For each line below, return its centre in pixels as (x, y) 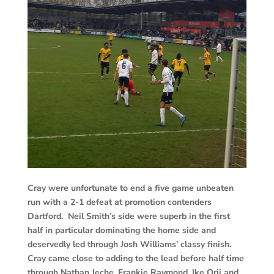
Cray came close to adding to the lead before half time (135, 258)
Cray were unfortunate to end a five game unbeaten (130, 188)
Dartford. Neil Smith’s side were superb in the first (128, 216)
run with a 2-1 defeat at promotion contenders (119, 202)
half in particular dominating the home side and (121, 230)
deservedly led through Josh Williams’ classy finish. (130, 244)
